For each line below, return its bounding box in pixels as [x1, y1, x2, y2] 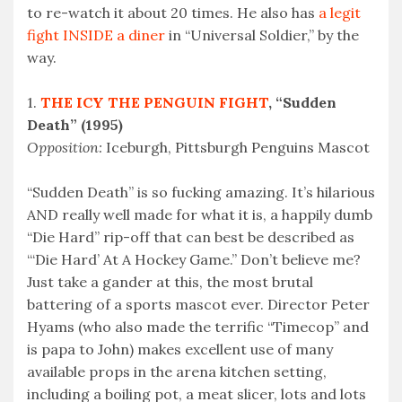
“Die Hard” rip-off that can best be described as [27, 228, 354, 247]
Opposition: [27, 138, 102, 157]
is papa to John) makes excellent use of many [27, 340, 333, 359]
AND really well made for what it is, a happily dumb [27, 205, 372, 224]
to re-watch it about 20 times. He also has [27, 4, 319, 22]
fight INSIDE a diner [27, 26, 165, 45]
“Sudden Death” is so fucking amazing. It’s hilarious [27, 183, 375, 202]
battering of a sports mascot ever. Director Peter [27, 295, 370, 314]
